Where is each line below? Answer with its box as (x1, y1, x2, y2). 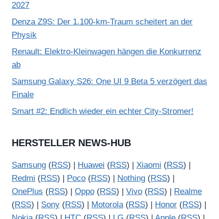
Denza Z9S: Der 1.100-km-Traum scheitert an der (12, 17, 193, 27)
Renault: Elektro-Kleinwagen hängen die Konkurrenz (12, 47, 201, 57)
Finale (12, 89, 34, 99)
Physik (12, 30, 37, 40)
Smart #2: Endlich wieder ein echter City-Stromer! (12, 106, 194, 116)
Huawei (78, 160, 105, 170)
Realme (174, 187, 202, 197)
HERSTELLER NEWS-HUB (12, 137, 131, 149)
